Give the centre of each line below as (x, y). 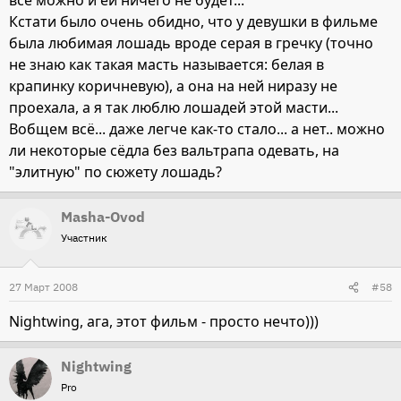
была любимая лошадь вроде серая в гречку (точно (191, 43)
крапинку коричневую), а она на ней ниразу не (173, 86)
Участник (84, 238)
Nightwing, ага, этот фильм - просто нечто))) (164, 322)
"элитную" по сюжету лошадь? (115, 172)
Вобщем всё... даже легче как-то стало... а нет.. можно (197, 129)
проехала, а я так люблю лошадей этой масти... (174, 108)
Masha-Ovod (103, 217)
